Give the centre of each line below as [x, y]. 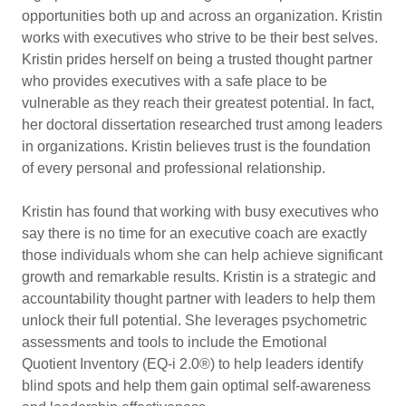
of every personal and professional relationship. [177, 168]
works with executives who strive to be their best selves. [200, 38]
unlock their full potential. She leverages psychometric [194, 320]
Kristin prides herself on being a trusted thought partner [197, 59]
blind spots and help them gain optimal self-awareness [196, 386]
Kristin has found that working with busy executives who [200, 212]
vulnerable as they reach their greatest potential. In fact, [198, 103]
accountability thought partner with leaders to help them [198, 299]
